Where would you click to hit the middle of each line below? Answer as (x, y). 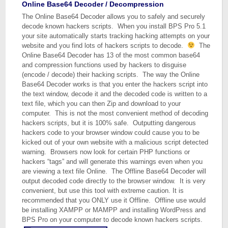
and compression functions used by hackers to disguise (104, 65)
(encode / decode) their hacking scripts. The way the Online (111, 75)
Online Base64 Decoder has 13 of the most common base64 (111, 55)
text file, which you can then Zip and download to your (102, 104)
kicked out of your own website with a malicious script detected (115, 142)
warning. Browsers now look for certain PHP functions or (106, 152)
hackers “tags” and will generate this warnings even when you (112, 162)
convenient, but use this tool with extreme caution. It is (103, 191)
